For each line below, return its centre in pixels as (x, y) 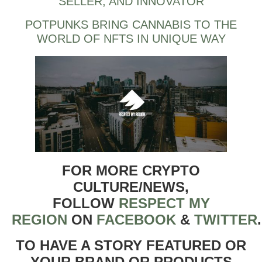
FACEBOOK (136, 219)
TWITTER (226, 219)
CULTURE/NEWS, (131, 187)
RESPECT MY (164, 203)
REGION (39, 219)
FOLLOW (85, 203)
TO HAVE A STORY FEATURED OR (131, 245)
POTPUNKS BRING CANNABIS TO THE (131, 24)
